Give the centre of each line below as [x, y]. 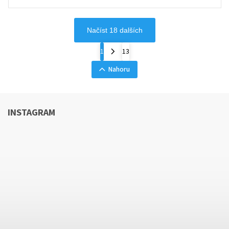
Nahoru [119, 69]
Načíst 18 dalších [114, 30]
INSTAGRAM [31, 112]
